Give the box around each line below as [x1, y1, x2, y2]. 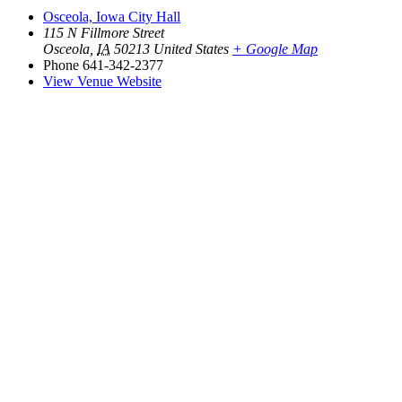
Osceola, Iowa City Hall [43, 9, 180, 25]
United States [153, 41, 229, 57]
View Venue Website [43, 74, 162, 90]
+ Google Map [232, 41, 318, 57]
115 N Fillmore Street [43, 25, 164, 41]
